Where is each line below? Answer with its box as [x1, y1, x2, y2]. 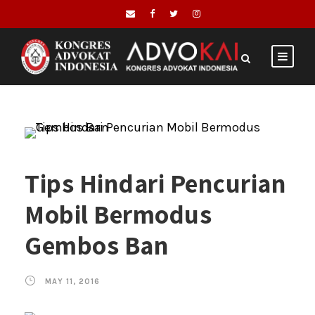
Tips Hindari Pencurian [25, 166, 286, 201]
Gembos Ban [25, 228, 169, 263]
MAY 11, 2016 [45, 276, 100, 286]
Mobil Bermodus [25, 197, 212, 232]
